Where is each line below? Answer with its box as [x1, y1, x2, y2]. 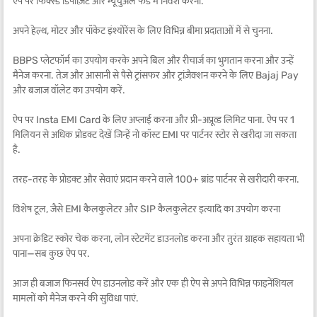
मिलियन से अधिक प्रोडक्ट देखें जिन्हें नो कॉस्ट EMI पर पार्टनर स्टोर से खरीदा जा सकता [13, 129, 296, 141]
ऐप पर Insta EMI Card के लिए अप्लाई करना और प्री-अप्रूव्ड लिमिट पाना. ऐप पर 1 [13, 114, 294, 126]
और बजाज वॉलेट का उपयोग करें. [13, 84, 125, 96]
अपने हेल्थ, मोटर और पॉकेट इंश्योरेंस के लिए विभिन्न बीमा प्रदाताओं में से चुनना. [13, 25, 273, 37]
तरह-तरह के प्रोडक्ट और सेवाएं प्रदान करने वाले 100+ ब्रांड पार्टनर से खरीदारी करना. [13, 173, 299, 185]
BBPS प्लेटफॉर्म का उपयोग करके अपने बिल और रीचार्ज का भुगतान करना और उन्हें [13, 54, 294, 67]
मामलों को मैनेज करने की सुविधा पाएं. [13, 292, 139, 304]
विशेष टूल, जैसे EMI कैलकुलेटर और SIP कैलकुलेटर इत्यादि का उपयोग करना [13, 203, 280, 215]
